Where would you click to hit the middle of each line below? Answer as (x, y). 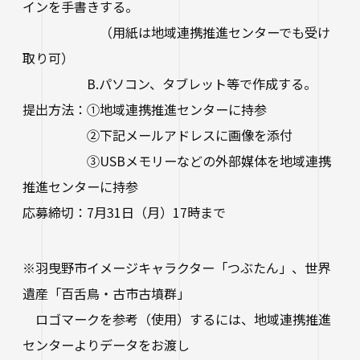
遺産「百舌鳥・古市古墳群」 (106, 293)
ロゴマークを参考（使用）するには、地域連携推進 (176, 319)
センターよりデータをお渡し (106, 344)
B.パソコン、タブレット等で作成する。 (169, 83)
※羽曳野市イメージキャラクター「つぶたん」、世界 (176, 267)
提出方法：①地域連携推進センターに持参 (144, 109)
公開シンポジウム (102, 118)
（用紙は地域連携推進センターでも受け (176, 32)
